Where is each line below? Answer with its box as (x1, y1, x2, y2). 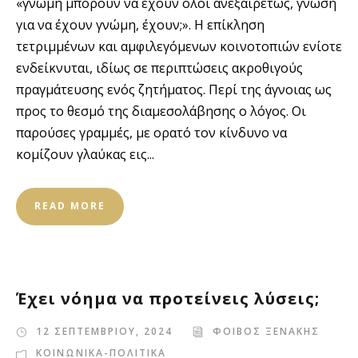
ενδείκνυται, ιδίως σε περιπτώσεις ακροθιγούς (16, 59, 303, 77)
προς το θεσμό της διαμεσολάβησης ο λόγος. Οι (16, 102, 306, 120)
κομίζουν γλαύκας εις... (16, 145, 154, 163)
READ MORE (34, 199, 105, 213)
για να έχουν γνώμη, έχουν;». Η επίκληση (16, 16, 265, 34)
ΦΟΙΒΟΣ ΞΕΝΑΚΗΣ (213, 324, 320, 338)
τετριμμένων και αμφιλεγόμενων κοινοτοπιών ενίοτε (16, 38, 342, 55)
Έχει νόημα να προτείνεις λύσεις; (16, 288, 320, 309)
